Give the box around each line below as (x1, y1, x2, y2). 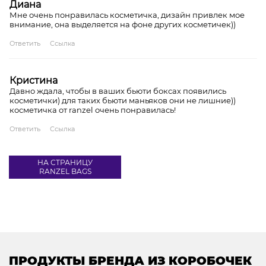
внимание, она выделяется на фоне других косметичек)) (9, 19, 236, 29)
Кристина (9, 74, 58, 86)
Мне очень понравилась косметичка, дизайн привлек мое (9, 9, 245, 20)
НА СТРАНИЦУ (37, 158, 93, 167)
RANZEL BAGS (39, 167, 91, 176)
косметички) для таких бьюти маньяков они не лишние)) (9, 95, 236, 105)
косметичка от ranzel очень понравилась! (9, 104, 176, 115)
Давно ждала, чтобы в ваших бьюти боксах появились (9, 85, 226, 96)
